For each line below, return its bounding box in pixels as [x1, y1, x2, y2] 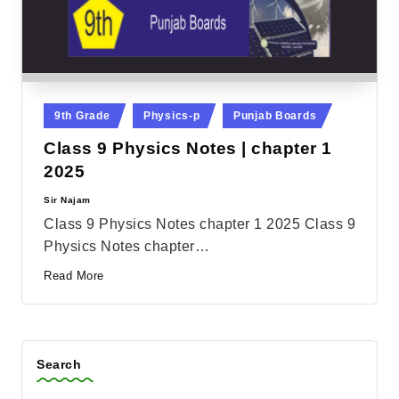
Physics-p [142, 110, 200, 122]
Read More [44, 268, 104, 282]
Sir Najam [44, 195, 91, 206]
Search [37, 356, 81, 371]
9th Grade [54, 110, 110, 122]
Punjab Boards [232, 110, 317, 122]
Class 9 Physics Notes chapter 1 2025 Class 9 [44, 216, 355, 232]
